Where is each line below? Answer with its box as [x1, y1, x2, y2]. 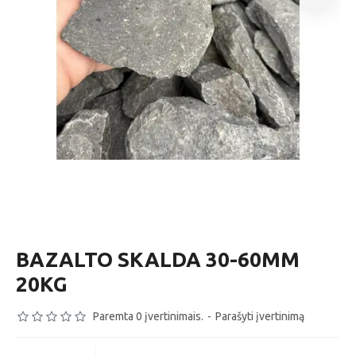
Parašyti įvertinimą [215, 310, 304, 323]
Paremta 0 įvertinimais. [93, 310, 203, 323]
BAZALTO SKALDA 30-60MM [16, 248, 300, 271]
